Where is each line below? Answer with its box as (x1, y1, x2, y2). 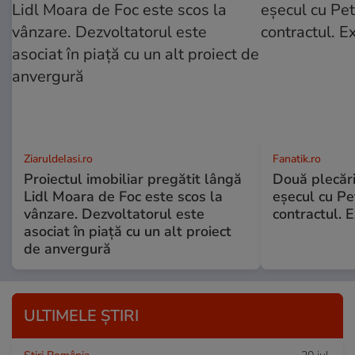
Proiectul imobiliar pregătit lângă (24, 169, 242, 189)
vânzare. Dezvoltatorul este (24, 204, 204, 223)
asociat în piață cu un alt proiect (24, 221, 231, 241)
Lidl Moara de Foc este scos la (24, 186, 223, 206)
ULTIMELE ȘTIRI (24, 304, 139, 326)
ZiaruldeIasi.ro (24, 151, 93, 166)
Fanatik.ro (272, 151, 321, 166)
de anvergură (24, 239, 111, 258)
